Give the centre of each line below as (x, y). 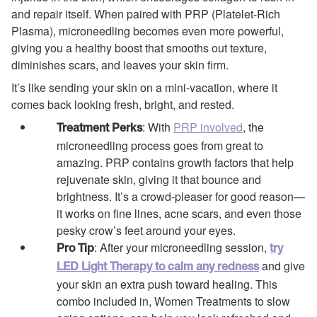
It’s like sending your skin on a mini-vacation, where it (144, 87)
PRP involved (208, 127)
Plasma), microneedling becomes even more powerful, (148, 30)
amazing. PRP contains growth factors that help (175, 163)
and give (282, 266)
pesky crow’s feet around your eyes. (146, 231)
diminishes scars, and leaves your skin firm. (120, 64)
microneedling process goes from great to (160, 146)
